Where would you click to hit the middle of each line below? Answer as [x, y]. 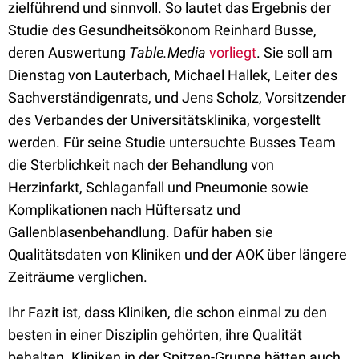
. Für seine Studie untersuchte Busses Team [196, 142]
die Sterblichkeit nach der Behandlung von [141, 165]
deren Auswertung [69, 52]
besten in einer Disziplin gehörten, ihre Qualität [155, 335]
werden [32, 142]
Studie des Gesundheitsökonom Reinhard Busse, [162, 30]
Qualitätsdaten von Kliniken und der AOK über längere [177, 254]
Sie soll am [298, 52]
